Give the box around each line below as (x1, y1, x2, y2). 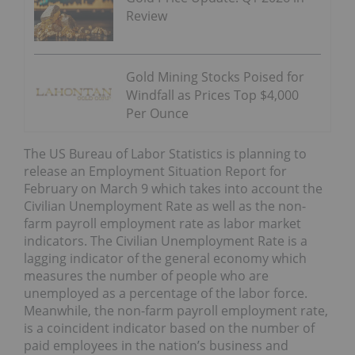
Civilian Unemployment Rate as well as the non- (24, 197, 306, 215)
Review (126, 6, 167, 25)
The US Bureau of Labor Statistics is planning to (24, 144, 307, 162)
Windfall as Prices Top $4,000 (126, 86, 299, 104)
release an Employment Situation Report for (24, 162, 287, 180)
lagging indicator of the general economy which (24, 249, 307, 267)
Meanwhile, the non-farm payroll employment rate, (24, 301, 328, 319)
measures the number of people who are (24, 266, 269, 284)
